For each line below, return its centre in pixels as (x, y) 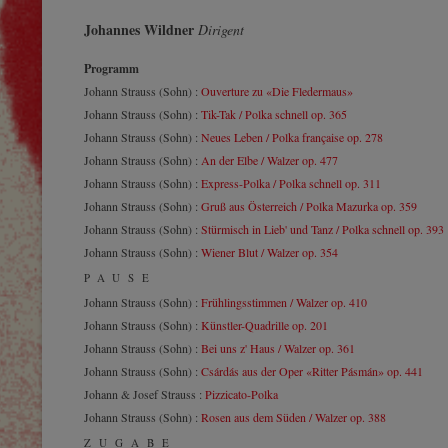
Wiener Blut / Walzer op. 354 (269, 252)
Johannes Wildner (139, 29)
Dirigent (221, 29)
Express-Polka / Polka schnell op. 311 (291, 183)
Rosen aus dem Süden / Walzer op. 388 (293, 417)
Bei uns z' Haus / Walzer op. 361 (278, 348)
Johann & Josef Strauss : (144, 394)
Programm (111, 68)
